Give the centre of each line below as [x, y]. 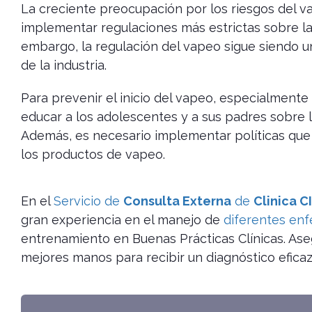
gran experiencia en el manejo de [122, 220]
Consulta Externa [177, 201]
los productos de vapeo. [93, 155]
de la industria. [64, 65]
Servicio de [88, 201]
